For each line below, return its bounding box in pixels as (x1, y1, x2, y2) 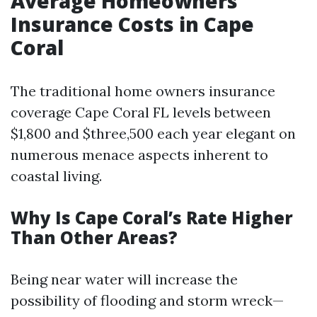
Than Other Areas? (11, 226, 178, 249)
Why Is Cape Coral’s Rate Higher (11, 206, 293, 229)
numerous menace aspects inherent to (11, 146, 268, 163)
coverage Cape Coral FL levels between (11, 103, 271, 121)
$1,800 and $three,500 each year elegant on (11, 125, 296, 142)
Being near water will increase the (11, 270, 238, 288)
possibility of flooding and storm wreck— (11, 292, 284, 309)
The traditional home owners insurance (11, 82, 275, 100)
